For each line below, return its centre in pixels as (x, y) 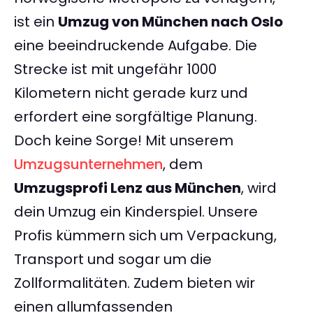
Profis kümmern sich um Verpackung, (145, 236)
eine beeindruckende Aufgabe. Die (136, 46)
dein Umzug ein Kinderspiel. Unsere (136, 212)
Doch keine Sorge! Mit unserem (124, 141)
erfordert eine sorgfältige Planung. (136, 117)
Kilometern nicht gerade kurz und (131, 93)
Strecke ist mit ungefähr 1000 (115, 70)
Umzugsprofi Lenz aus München (128, 188)
